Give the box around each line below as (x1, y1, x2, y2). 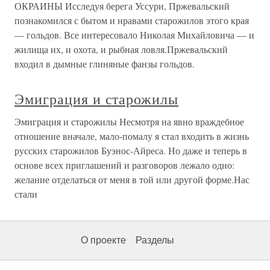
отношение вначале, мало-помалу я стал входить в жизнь (14, 130, 249, 142)
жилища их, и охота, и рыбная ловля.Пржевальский (14, 43, 228, 55)
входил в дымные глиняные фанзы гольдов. (14, 57, 195, 70)
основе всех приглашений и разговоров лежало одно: (14, 159, 234, 171)
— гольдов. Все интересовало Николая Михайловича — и (14, 28, 254, 41)
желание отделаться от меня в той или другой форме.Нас (14, 173, 250, 186)
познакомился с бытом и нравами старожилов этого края (14, 14, 249, 27)
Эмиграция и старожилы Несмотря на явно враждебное (14, 115, 244, 128)
